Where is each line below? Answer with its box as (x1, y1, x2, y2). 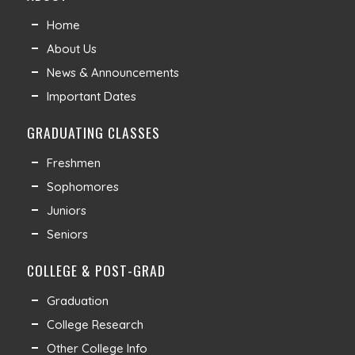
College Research (46, 317, 143, 332)
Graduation (46, 293, 109, 308)
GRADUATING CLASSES (26, 122, 160, 143)
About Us (46, 41, 97, 56)
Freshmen (46, 155, 101, 170)
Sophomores (46, 179, 119, 194)
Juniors (46, 203, 86, 218)
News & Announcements (46, 65, 179, 80)
